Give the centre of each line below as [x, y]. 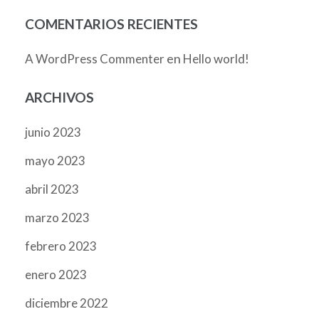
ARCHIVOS [59, 97]
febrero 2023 [61, 246]
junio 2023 [53, 132]
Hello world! [216, 59]
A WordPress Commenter [95, 59]
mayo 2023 [55, 161]
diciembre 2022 [67, 303]
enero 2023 [56, 274]
